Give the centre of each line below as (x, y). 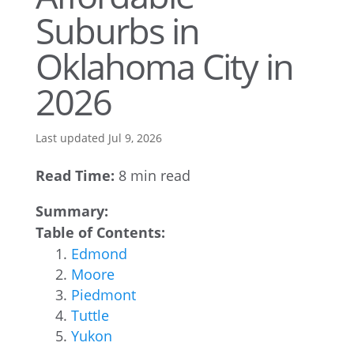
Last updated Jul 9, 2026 (98, 138)
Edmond (99, 254)
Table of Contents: (100, 232)
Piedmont (103, 295)
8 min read (152, 175)
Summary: (72, 211)
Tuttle (90, 315)
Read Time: (75, 175)
